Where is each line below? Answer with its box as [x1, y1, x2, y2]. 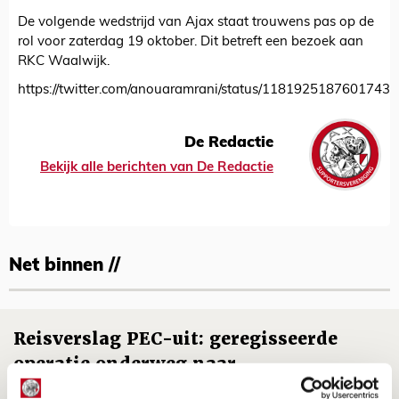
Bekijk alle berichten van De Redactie [40, 160, 273, 175]
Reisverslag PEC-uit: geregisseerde [13, 328, 338, 351]
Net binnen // [9, 257, 120, 276]
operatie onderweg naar [13, 353, 236, 376]
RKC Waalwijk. [18, 55, 110, 69]
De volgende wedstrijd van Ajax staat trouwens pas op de [18, 16, 374, 30]
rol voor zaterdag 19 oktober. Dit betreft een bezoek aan [18, 36, 363, 50]
